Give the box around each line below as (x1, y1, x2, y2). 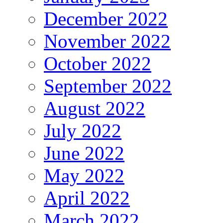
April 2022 (44, 187, 130, 209)
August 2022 (44, 97, 145, 119)
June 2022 (44, 142, 124, 164)
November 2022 (44, 30, 171, 52)
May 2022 (44, 164, 124, 186)
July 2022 (44, 119, 121, 141)
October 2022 (44, 52, 151, 74)
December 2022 (44, 7, 168, 29)
